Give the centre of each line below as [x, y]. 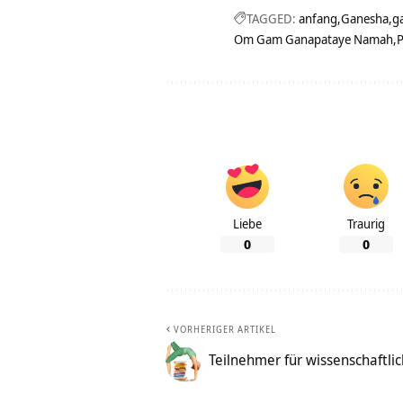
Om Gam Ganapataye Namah [313, 40]
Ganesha [365, 19]
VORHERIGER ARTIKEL [225, 330]
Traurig [366, 224]
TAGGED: [271, 19]
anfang [318, 19]
